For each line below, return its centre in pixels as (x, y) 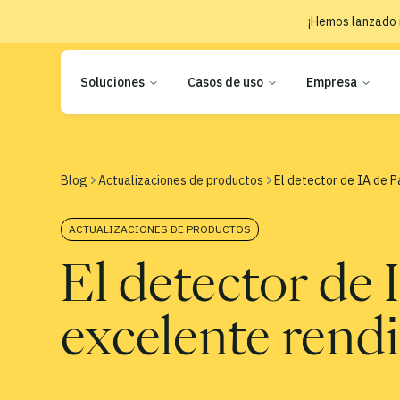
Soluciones (112, 82)
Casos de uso (225, 82)
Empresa (332, 82)
